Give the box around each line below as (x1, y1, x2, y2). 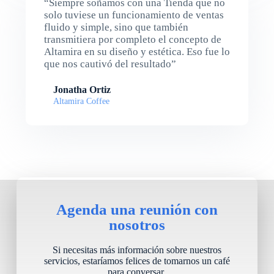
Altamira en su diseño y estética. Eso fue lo (43, 46, 230, 58)
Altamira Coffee (53, 97, 109, 106)
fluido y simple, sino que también (43, 21, 188, 34)
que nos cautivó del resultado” (43, 58, 176, 70)
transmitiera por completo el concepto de (43, 34, 221, 46)
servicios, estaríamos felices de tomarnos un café (43, 256, 230, 267)
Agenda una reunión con (56, 201, 218, 218)
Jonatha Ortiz (53, 84, 111, 95)
